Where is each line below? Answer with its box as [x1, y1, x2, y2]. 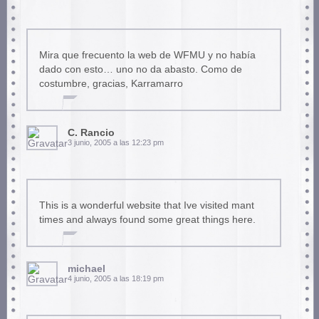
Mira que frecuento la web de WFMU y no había [38, 50, 256, 61]
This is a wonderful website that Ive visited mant [38, 200, 254, 211]
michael [67, 263, 105, 275]
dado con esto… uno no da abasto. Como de [38, 64, 242, 75]
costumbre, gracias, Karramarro [38, 78, 183, 90]
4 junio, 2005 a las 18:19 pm [67, 274, 164, 283]
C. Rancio [67, 127, 115, 139]
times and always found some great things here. [38, 214, 256, 226]
